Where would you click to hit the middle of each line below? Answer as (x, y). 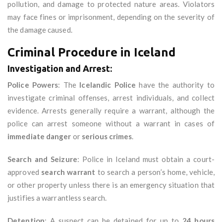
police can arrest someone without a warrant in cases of (111, 124)
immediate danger (39, 137)
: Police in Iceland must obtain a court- (146, 159)
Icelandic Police (108, 85)
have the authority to (175, 85)
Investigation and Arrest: (60, 69)
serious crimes (107, 137)
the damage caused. (40, 30)
